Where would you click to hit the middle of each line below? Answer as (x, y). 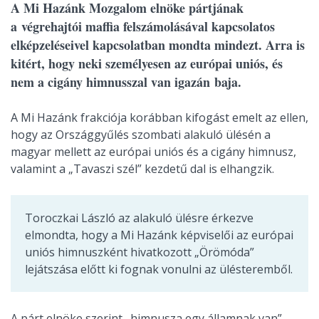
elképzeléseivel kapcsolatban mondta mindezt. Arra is (158, 45)
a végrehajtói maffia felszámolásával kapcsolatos (143, 26)
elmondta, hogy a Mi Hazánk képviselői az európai (159, 235)
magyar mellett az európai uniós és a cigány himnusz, (153, 152)
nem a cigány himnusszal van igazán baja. (126, 82)
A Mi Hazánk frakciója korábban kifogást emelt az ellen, (159, 117)
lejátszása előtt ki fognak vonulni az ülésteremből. (159, 269)
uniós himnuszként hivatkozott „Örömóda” (140, 252)
